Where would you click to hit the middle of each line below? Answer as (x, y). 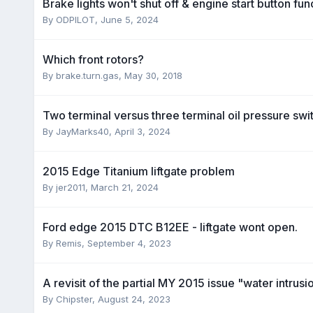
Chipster (74, 299)
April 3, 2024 (142, 131)
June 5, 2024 (129, 19)
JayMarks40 (82, 131)
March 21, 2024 (124, 187)
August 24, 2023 (134, 299)
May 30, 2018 (153, 75)
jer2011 (70, 187)
